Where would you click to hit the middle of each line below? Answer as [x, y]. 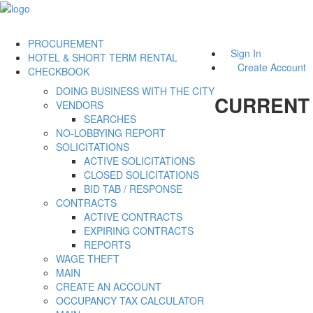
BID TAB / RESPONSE [133, 189]
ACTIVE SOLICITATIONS [139, 161]
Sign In [246, 53]
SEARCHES [110, 119]
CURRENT [262, 105]
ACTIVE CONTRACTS [133, 217]
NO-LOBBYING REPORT [111, 133]
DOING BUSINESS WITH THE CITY [135, 91]
